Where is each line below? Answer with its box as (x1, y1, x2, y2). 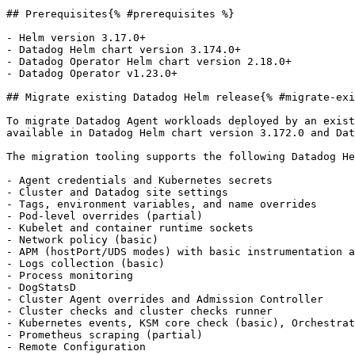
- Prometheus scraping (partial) (6, 329, 203, 341)
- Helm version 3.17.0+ (6, 32, 146, 44)
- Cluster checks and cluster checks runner (6, 305, 273, 317)
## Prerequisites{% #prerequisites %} (6, 8, 235, 20)
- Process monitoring (6, 269, 133, 281)
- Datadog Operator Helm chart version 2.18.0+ (6, 55, 292, 67)
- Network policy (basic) (6, 234, 158, 246)
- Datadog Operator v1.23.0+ (6, 67, 177, 79)
